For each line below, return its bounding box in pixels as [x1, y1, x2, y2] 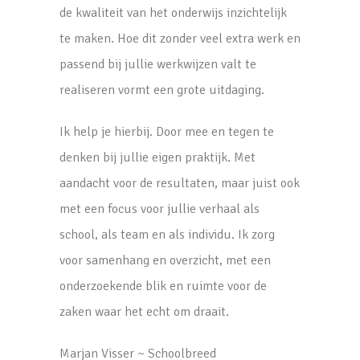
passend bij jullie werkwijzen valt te [59, 56, 256, 73]
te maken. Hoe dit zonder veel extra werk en [59, 31, 301, 47]
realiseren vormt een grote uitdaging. [59, 82, 264, 99]
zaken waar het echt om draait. [59, 304, 229, 321]
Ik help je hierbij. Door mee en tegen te [59, 124, 274, 141]
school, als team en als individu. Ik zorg [59, 227, 275, 243]
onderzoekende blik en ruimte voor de [59, 278, 267, 295]
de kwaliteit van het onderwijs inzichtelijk [59, 5, 287, 22]
